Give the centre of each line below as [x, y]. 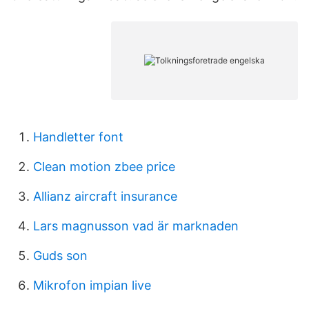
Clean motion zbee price [104, 167]
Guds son [60, 256]
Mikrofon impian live [92, 285]
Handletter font [78, 137]
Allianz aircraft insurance [105, 196]
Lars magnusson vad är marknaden [136, 226]
